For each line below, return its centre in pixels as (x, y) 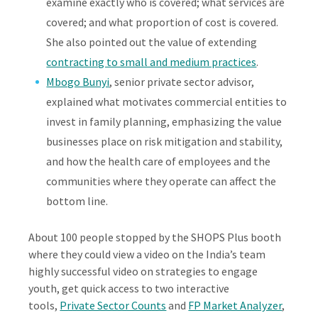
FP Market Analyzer (235, 305)
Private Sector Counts (113, 305)
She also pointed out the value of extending (152, 42)
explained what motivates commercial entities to (167, 102)
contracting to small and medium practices (152, 62)
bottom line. (77, 201)
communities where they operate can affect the (161, 181)
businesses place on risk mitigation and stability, (165, 141)
